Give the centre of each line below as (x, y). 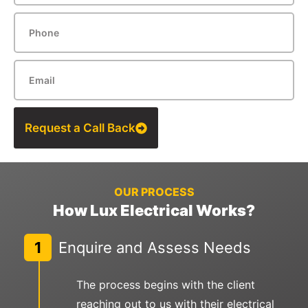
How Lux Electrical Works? (154, 211)
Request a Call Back (80, 128)
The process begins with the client (166, 285)
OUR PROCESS (154, 192)
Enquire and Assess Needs (155, 247)
